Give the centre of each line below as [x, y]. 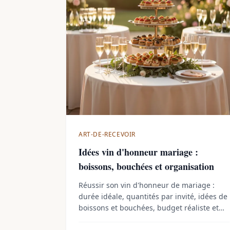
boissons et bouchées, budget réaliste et [149, 208]
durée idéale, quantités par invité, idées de [153, 196]
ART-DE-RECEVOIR [107, 134]
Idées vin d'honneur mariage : [138, 152]
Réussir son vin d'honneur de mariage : [147, 185]
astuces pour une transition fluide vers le [149, 219]
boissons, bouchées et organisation [146, 166]
